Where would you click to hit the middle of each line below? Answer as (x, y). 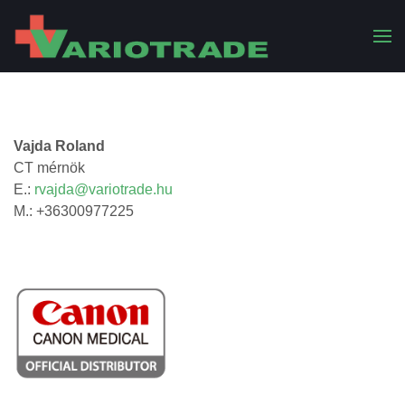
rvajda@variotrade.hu (104, 189)
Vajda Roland (59, 146)
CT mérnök (49, 168)
